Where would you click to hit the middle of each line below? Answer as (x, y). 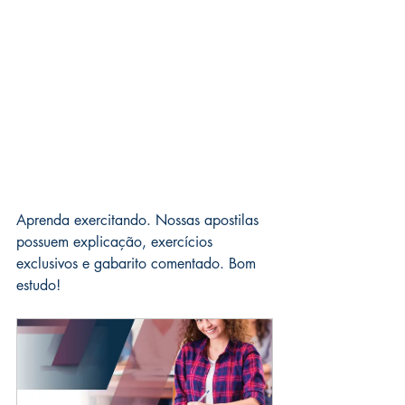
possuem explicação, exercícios (117, 242)
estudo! (38, 286)
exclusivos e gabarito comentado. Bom (138, 264)
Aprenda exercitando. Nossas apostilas (140, 221)
